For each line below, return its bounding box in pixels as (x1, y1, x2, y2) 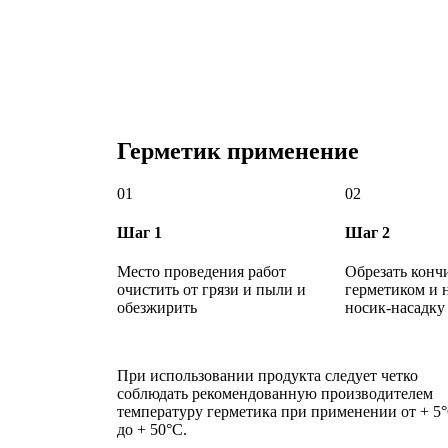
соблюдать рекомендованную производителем (117, 385, 433, 403)
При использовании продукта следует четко (117, 367, 418, 385)
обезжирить (117, 299, 197, 317)
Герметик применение (117, 137, 359, 164)
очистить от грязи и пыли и (117, 281, 306, 299)
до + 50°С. (117, 421, 187, 439)
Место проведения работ (117, 263, 286, 281)
